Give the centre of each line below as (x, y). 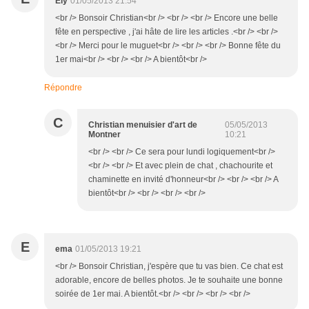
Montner (104, 135)
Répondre (63, 88)
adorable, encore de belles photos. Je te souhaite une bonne (169, 280)
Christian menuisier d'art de (143, 125)
